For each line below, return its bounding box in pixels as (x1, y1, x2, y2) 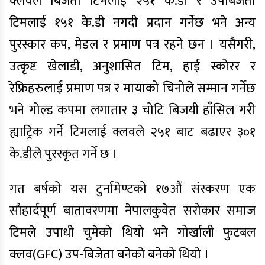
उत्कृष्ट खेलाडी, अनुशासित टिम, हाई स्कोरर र (9, 56, 256, 77)
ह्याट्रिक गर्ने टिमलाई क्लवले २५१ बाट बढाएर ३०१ (9, 121, 256, 143)
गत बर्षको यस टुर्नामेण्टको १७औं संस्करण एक (9, 178, 256, 200)
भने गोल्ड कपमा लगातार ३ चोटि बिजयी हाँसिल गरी (9, 99, 256, 121)
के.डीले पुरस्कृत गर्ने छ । (9, 143, 118, 165)
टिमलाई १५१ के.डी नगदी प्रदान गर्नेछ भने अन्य (9, 12, 256, 34)
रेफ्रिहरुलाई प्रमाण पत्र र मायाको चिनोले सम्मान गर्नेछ (9, 77, 256, 99)
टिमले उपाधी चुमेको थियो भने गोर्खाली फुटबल (9, 222, 256, 244)
